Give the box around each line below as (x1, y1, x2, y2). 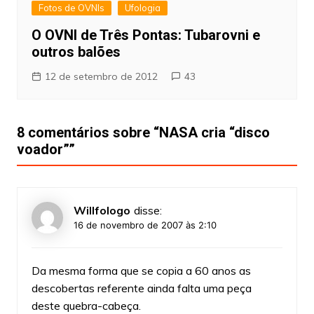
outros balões (31, 43, 121, 60)
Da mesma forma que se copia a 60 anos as (31, 263, 251, 278)
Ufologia (124, 1, 161, 13)
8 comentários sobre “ (16, 123, 159, 141)
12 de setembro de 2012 (44, 69, 158, 83)
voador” (16, 140, 69, 158)
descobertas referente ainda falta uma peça (31, 280, 252, 295)
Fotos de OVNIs (38, 1, 104, 13)
